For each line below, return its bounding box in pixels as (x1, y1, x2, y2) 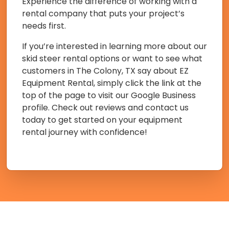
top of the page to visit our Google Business (22, 89, 196, 101)
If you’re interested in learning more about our (22, 40, 207, 52)
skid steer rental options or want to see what (22, 53, 202, 64)
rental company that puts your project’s (22, 8, 185, 19)
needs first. (22, 20, 66, 32)
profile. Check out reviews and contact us (22, 102, 189, 113)
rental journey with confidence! (22, 126, 147, 138)
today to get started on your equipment (22, 114, 182, 126)
